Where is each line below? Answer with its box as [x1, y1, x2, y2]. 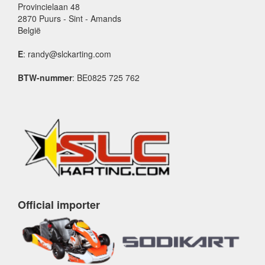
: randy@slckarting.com [23, 47, 111, 60]
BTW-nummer [18, 71, 72, 83]
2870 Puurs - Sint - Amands [18, 12, 121, 24]
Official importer [18, 197, 100, 213]
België [18, 24, 41, 36]
